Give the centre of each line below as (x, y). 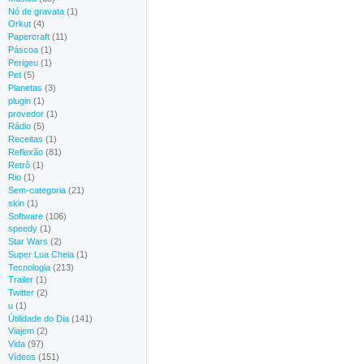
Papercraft (29, 37)
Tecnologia (29, 267)
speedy (23, 229)
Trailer (21, 280)
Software (26, 216)
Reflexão (26, 152)
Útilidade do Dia (39, 318)
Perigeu (23, 62)
